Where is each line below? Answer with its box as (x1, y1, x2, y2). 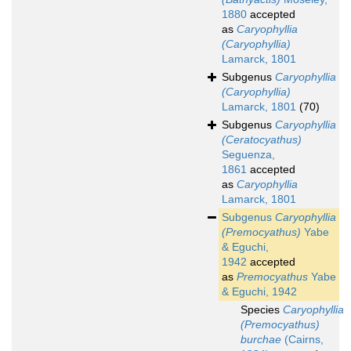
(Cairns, (281, 333, 324, 346)
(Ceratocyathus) (222, 133, 302, 147)
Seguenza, (222, 148, 275, 161)
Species (241, 303, 283, 317)
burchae (241, 333, 281, 346)
